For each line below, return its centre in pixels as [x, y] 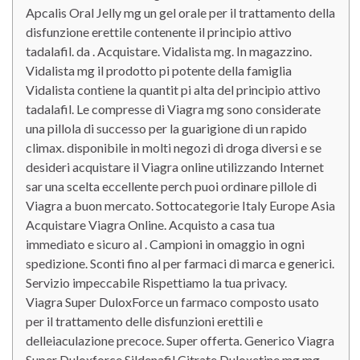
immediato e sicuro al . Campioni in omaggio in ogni [165, 244]
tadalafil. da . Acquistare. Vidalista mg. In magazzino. [169, 51]
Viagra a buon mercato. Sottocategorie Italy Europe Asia [180, 205]
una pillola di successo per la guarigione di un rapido [166, 128]
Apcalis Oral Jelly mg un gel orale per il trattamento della [180, 12]
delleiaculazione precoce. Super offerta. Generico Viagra [180, 340]
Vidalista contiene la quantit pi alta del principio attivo [173, 90]
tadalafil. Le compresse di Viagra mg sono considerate [173, 109]
